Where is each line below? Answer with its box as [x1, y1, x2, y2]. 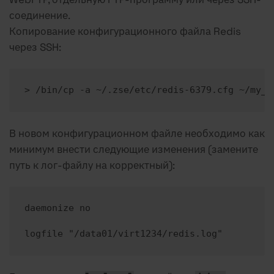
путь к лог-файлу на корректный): [9, 158, 175, 172]
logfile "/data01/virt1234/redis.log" [24, 228, 223, 240]
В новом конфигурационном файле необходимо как [9, 127, 265, 141]
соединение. [9, 9, 70, 23]
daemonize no [24, 202, 91, 214]
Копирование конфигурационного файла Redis [9, 24, 241, 39]
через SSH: [9, 40, 61, 54]
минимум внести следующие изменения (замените [9, 143, 258, 157]
